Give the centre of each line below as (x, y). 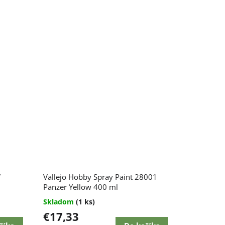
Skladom (59, 201)
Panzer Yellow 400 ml (80, 187)
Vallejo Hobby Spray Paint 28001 (100, 177)
